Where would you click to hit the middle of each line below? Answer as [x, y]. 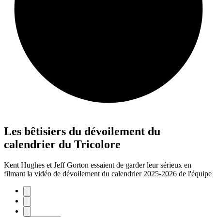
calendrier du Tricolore [62, 144]
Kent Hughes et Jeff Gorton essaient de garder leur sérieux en [98, 165]
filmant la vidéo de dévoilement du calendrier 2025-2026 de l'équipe [108, 173]
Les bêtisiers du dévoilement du [82, 131]
